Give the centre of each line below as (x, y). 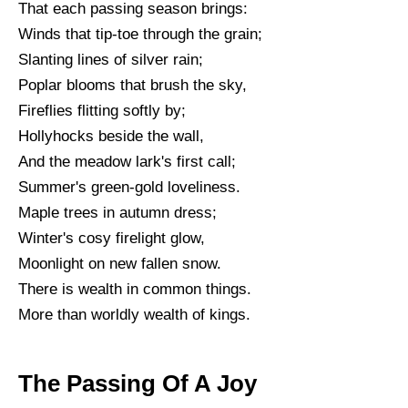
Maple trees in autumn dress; (117, 212)
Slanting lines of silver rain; (111, 59)
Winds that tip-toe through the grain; (140, 34)
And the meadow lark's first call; (127, 161)
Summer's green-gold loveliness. (129, 187)
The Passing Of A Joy (138, 383)
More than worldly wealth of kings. (134, 314)
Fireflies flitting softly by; (102, 110)
